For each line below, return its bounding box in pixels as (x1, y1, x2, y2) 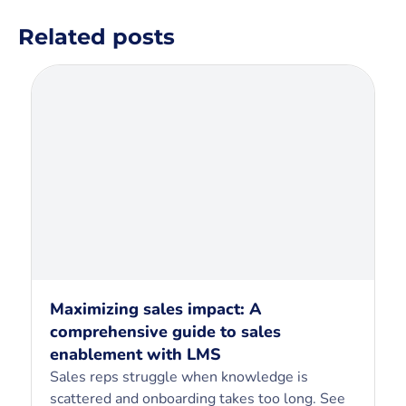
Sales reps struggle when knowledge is (50, 366, 308, 387)
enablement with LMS (50, 343, 221, 365)
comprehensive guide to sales (50, 320, 281, 343)
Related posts (18, 23, 175, 50)
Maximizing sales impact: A (50, 297, 262, 320)
